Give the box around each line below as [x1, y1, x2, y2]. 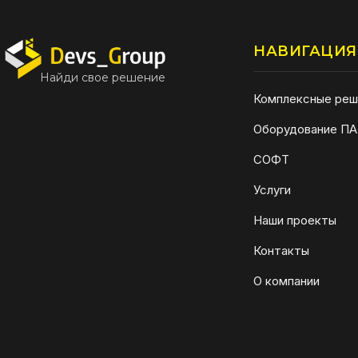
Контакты [253, 242, 310, 258]
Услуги [253, 181, 292, 197]
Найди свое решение [40, 70, 165, 85]
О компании [253, 272, 320, 288]
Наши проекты [253, 212, 337, 228]
